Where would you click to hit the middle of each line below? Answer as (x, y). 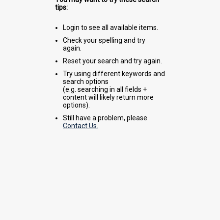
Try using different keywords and (114, 73)
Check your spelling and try (104, 40)
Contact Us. (81, 125)
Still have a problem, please (105, 118)
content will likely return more (108, 97)
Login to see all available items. (110, 27)
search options (86, 81)
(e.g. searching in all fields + (105, 89)
